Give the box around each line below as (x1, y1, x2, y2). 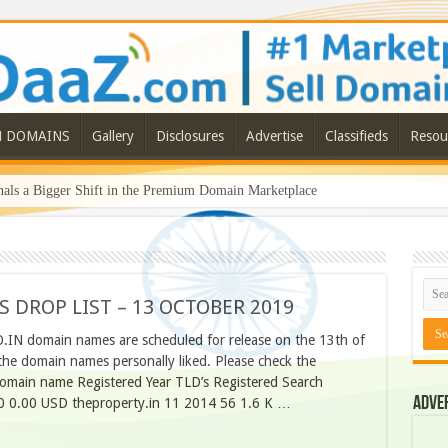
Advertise (245, 128, 303, 145)
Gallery (91, 128, 134, 145)
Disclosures (155, 128, 224, 145)
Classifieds (324, 128, 388, 145)
